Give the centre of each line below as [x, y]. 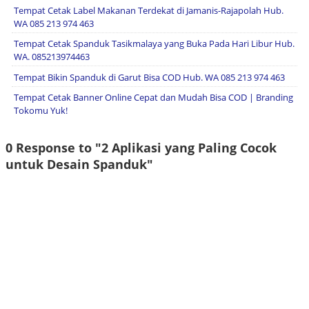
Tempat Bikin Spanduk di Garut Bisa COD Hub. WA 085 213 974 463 [149, 77]
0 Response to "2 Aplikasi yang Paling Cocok [141, 147]
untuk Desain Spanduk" [79, 164]
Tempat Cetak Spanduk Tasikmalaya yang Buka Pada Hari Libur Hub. [154, 44]
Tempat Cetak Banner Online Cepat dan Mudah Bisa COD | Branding [153, 97]
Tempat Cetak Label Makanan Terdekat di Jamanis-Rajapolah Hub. [149, 10]
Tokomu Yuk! [41, 110]
